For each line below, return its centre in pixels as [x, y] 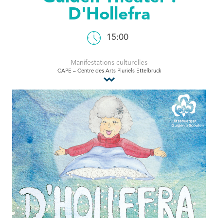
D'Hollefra [109, 15]
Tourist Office [43, 11]
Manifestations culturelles [109, 63]
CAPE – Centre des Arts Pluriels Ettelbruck [109, 71]
